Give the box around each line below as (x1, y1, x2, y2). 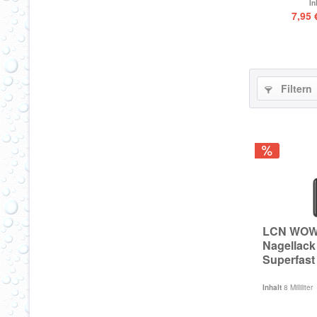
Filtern (278, 81, 312, 96)
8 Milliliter (284, 282, 313, 292)
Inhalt (263, 282, 284, 292)
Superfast (263, 251, 315, 267)
